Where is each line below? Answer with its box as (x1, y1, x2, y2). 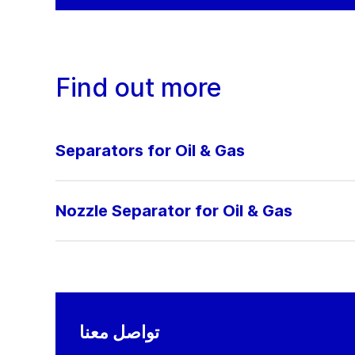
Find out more (55, 72, 222, 103)
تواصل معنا (79, 322, 159, 342)
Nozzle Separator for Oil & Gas (55, 201, 292, 220)
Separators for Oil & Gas (55, 141, 245, 160)
